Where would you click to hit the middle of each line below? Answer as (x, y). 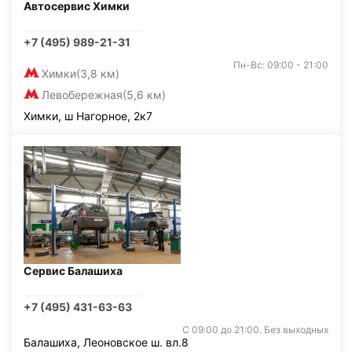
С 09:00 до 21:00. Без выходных (255, 329)
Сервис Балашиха (73, 270)
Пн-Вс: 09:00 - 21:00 (281, 64)
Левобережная (82, 94)
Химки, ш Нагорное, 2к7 (88, 115)
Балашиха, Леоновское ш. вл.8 (106, 342)
